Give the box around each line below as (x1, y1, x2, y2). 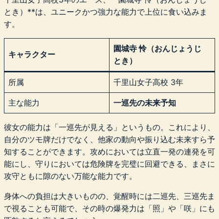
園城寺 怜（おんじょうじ (113, 44, 201, 54)
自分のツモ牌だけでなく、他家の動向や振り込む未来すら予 (4, 134, 215, 145)
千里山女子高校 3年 (113, 77, 183, 88)
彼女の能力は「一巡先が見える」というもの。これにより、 (4, 122, 215, 132)
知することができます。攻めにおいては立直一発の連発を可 (4, 147, 215, 157)
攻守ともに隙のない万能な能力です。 (4, 171, 137, 181)
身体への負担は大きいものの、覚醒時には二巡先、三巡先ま (4, 191, 215, 201)
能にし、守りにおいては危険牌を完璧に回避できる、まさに (4, 159, 215, 169)
